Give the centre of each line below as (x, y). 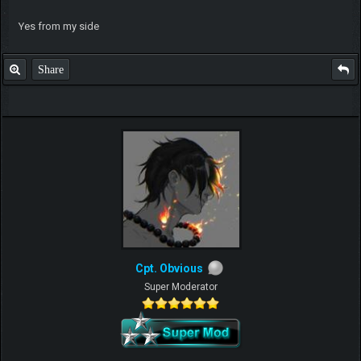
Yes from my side (58, 26)
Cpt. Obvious (169, 268)
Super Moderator (180, 286)
